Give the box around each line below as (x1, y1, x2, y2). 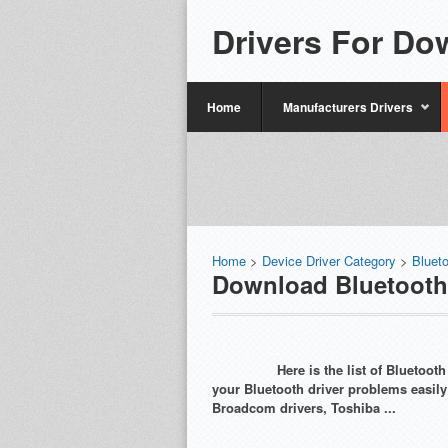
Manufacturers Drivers (283, 98, 413, 116)
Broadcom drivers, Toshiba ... (212, 398, 396, 417)
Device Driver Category (262, 251, 396, 270)
